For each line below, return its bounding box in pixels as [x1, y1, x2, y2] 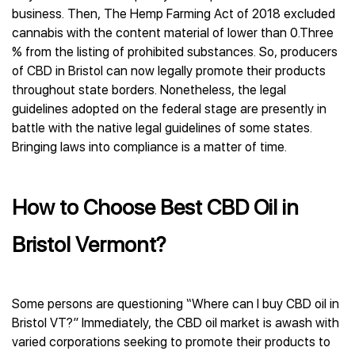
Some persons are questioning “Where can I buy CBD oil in [12, 296, 339, 311]
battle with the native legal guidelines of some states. [12, 120, 312, 136]
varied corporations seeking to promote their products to [12, 334, 330, 349]
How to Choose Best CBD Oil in [12, 194, 299, 220]
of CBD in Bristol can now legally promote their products [12, 63, 326, 78]
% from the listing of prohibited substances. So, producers [12, 44, 338, 59]
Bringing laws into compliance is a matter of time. [12, 139, 287, 155]
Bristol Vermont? [12, 231, 166, 258]
